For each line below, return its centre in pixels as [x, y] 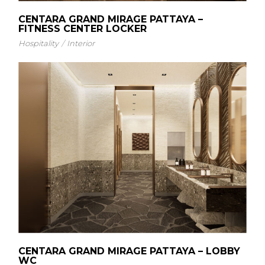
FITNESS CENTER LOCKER [83, 28]
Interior [81, 43]
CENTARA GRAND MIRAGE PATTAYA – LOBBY [130, 251]
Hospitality [39, 43]
